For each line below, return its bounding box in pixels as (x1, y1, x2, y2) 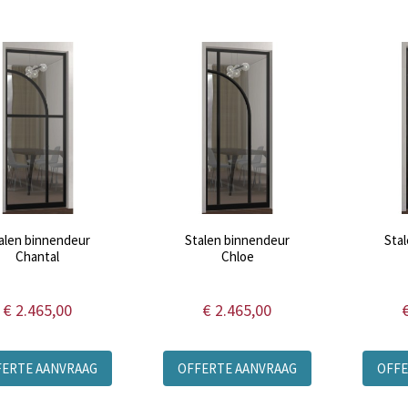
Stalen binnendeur (185, 231, 291, 250)
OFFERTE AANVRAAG (178, 360, 298, 378)
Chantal (15, 248, 60, 266)
